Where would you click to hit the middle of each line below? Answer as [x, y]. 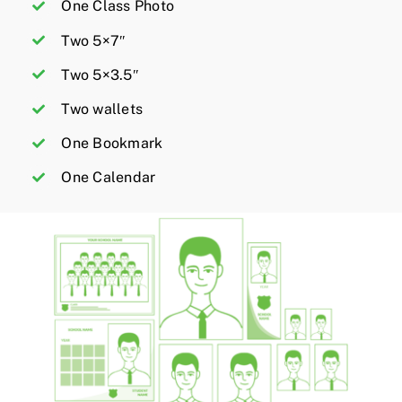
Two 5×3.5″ [100, 74]
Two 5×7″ [94, 40]
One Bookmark [112, 144]
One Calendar [109, 178]
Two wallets [102, 109]
